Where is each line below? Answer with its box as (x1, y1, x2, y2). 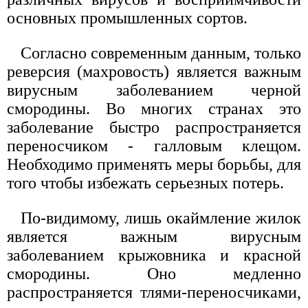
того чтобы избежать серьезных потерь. (7, 173, 284, 192)
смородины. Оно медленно (7, 264, 301, 283)
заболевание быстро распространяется (7, 118, 301, 136)
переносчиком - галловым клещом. (7, 136, 301, 155)
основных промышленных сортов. (7, 8, 247, 27)
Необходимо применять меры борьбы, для (7, 155, 301, 173)
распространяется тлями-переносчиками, (7, 283, 301, 301)
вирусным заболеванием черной (7, 80, 301, 99)
